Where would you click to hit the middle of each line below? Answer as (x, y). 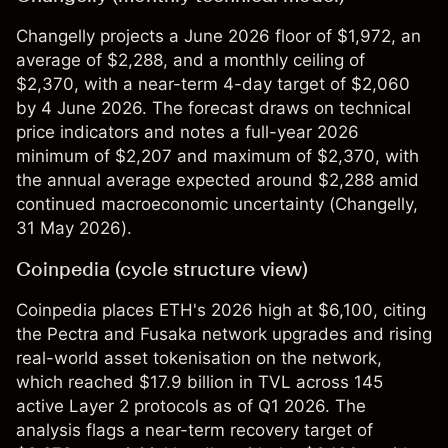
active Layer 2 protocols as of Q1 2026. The (191, 406)
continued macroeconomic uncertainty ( (175, 204)
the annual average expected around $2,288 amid (217, 180)
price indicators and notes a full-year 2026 (187, 132)
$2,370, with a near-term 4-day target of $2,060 (213, 84)
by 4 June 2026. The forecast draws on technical (213, 108)
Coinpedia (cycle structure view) (162, 269)
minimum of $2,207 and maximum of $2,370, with (217, 156)
